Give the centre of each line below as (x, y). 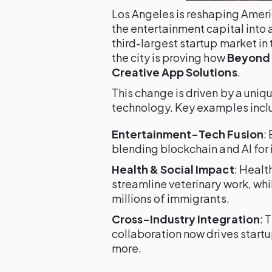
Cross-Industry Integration (186, 219)
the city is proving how (169, 57)
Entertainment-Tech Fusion (188, 134)
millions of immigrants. (171, 198)
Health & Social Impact (173, 169)
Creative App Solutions (175, 72)
